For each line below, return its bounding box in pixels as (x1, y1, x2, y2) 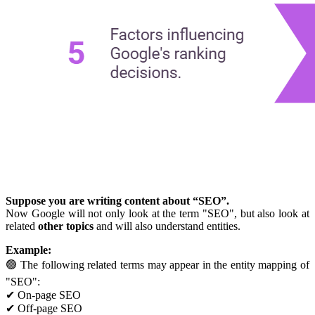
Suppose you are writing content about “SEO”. (6, 194, 229, 207)
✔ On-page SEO (6, 288, 81, 301)
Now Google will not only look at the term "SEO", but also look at (6, 207, 309, 219)
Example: (6, 243, 51, 256)
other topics (38, 219, 94, 232)
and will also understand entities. (94, 219, 240, 232)
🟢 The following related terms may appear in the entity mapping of (6, 258, 309, 271)
